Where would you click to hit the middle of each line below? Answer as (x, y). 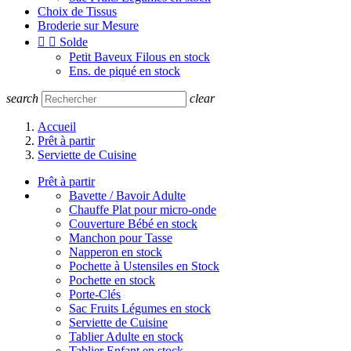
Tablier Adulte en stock (126, 337)
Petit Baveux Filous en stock (139, 57)
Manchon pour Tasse (121, 238)
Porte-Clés (95, 294)
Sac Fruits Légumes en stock (140, 308)
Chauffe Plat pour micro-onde (143, 210)
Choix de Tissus (77, 11)
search (22, 98)
